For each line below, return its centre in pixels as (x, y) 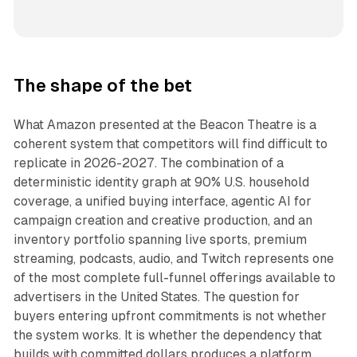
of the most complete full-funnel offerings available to (174, 278)
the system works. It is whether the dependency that (167, 335)
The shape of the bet (102, 86)
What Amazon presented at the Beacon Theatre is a (165, 125)
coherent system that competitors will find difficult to (170, 144)
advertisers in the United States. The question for (156, 297)
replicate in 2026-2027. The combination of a (148, 163)
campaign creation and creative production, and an (163, 221)
